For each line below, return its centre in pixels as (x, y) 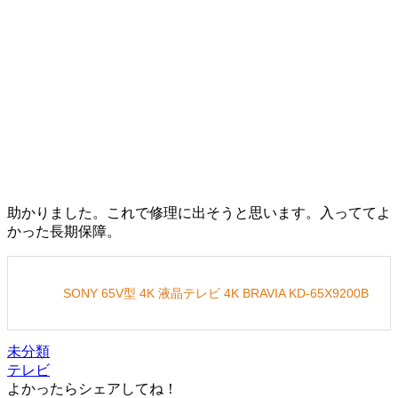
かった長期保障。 (64, 231)
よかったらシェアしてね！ (92, 388)
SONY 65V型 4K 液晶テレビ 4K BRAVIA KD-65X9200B (216, 293)
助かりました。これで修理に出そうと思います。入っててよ (199, 212)
